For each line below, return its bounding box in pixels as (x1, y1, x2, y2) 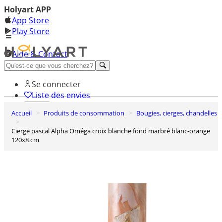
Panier (28, 117, 46, 125)
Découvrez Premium (4, 59, 80, 70)
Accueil (15, 109, 32, 117)
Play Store (12, 26, 50, 37)
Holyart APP (4, 4, 51, 15)
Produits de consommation (48, 109, 124, 117)
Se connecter (32, 78, 81, 90)
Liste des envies (32, 89, 90, 101)
